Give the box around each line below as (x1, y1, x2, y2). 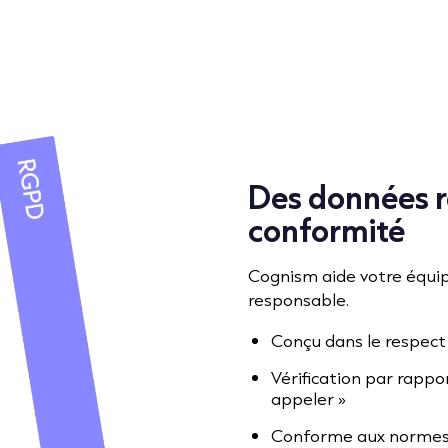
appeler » (271, 386, 347, 410)
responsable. (248, 287, 350, 311)
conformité (248, 208, 406, 250)
